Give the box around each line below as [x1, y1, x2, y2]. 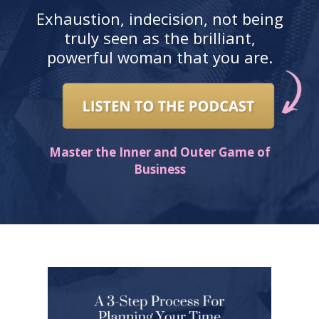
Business [133, 160, 186, 177]
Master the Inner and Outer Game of [48, 143, 271, 160]
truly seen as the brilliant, [63, 26, 256, 48]
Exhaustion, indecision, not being [36, 7, 283, 29]
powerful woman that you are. [46, 46, 273, 68]
